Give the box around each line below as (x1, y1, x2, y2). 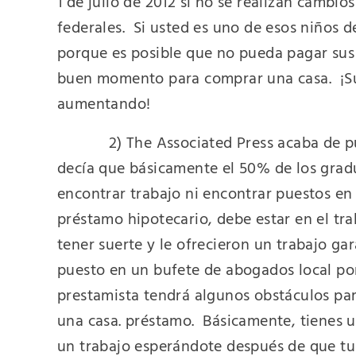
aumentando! (57, 91, 151, 117)
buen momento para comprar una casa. (57, 65, 331, 91)
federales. (57, 14, 126, 41)
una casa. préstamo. (57, 308, 195, 334)
